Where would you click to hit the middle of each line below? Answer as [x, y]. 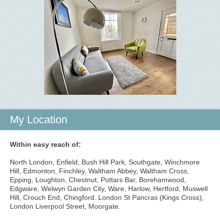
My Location [39, 120]
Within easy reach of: [45, 144]
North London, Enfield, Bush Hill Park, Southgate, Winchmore [105, 162]
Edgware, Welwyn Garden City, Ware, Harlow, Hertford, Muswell [109, 189]
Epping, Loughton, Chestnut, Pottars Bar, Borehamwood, [98, 180]
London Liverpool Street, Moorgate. [65, 206]
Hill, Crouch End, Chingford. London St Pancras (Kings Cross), [107, 197]
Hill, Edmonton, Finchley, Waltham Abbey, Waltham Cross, [99, 171]
